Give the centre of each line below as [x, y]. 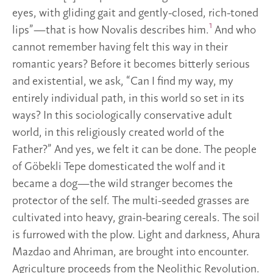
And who [234, 30]
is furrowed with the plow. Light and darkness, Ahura [136, 235]
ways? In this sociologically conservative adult [122, 115]
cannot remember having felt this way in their [120, 47]
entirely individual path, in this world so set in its [128, 98]
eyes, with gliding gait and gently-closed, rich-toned [135, 13]
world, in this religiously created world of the [118, 133]
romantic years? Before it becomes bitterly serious [131, 64]
